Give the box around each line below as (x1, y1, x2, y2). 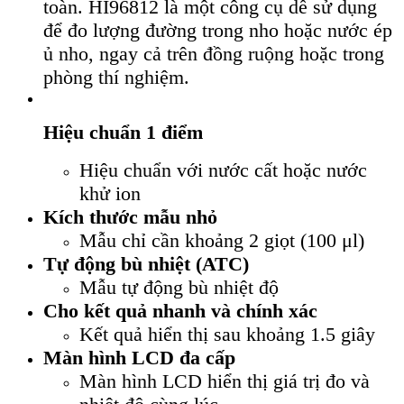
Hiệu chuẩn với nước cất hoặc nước (79, 158, 367, 181)
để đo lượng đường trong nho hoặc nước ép (43, 18, 392, 41)
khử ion (79, 181, 141, 205)
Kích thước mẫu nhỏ (43, 205, 217, 228)
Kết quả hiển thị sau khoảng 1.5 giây (79, 322, 375, 345)
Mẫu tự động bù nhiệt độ (79, 275, 279, 298)
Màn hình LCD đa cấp (43, 345, 235, 369)
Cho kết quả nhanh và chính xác (43, 298, 317, 322)
